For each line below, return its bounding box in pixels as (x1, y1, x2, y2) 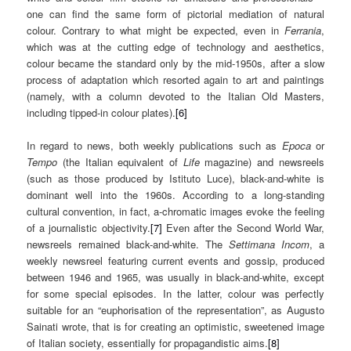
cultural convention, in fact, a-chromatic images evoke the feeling (27, 203, 324, 219)
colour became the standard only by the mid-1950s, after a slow (27, 55, 324, 71)
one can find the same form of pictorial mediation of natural (27, 5, 324, 21)
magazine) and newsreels (199, 154, 324, 169)
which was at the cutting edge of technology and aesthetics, (27, 38, 324, 54)
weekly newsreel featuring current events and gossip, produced (27, 252, 324, 268)
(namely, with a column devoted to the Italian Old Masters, (27, 88, 324, 103)
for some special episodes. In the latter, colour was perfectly (27, 285, 324, 301)
